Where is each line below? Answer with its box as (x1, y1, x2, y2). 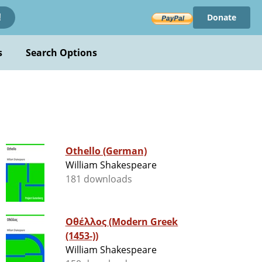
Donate (206, 12, 236, 23)
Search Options (25, 46, 98, 59)
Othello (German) (65, 144, 147, 158)
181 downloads (65, 173, 133, 186)
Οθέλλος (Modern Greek (65, 215, 109, 229)
